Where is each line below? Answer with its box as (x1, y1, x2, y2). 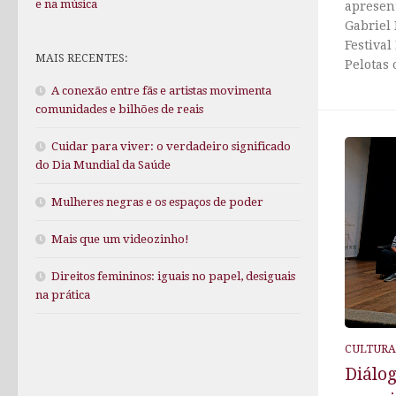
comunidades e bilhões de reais (35, 103, 203, 117)
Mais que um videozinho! (51, 232, 189, 247)
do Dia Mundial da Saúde (35, 158, 171, 172)
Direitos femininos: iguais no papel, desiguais (51, 270, 295, 284)
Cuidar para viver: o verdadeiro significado (51, 140, 291, 154)
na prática (35, 288, 90, 302)
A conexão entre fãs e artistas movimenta (51, 84, 271, 98)
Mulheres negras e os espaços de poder (51, 195, 263, 209)
